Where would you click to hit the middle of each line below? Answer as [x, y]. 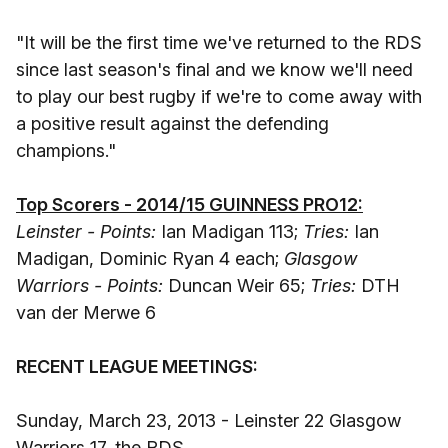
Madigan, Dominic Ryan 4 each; [150, 258]
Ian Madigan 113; [229, 231]
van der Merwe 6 [86, 312]
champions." [66, 150]
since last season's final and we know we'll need [214, 69]
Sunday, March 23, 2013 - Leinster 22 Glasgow [208, 420]
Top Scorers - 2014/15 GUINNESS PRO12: [189, 204]
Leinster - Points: [86, 231]
